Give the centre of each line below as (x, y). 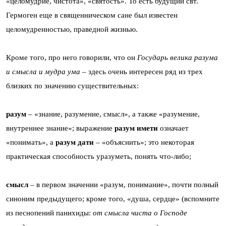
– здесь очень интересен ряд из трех (142, 71)
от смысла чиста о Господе (140, 213)
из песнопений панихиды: (49, 213)
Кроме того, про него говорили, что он (72, 57)
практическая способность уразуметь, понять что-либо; (99, 156)
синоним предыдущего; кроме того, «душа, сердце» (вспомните (113, 199)
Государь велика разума (178, 57)
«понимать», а (31, 142)
